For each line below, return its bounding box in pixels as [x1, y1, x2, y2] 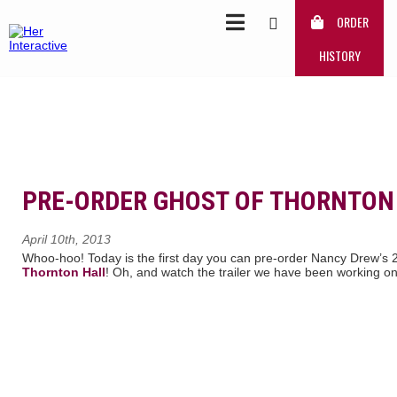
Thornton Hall [22, 264, 105, 279]
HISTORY [318, 46, 361, 66]
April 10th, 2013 [22, 231, 111, 246]
